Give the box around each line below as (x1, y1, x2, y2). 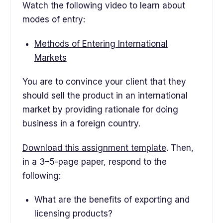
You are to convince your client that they (22, 77, 186, 87)
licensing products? (34, 208, 112, 219)
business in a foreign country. (22, 118, 140, 129)
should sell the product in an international (22, 91, 188, 101)
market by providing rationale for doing (22, 105, 178, 115)
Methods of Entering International (34, 38, 168, 49)
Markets (34, 52, 67, 63)
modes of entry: (22, 14, 85, 25)
